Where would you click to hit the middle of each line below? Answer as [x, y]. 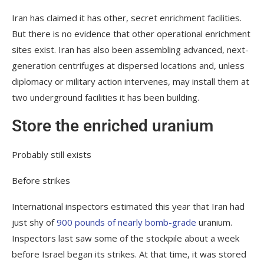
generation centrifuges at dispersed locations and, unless [128, 65]
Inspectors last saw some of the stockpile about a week [126, 238]
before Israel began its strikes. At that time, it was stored [129, 254]
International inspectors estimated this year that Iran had [128, 206]
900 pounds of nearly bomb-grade [126, 222]
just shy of [34, 222]
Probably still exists [52, 154]
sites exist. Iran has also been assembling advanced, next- [130, 49]
